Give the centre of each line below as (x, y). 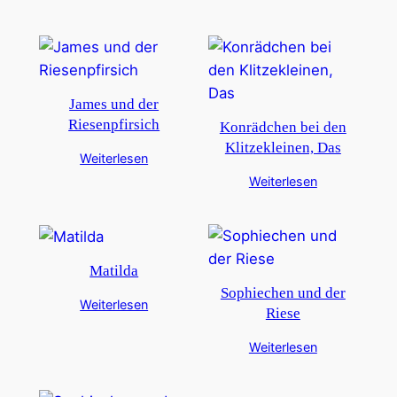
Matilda (114, 271)
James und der (114, 104)
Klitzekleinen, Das (283, 147)
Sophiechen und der (283, 292)
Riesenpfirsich (114, 124)
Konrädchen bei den (283, 127)
